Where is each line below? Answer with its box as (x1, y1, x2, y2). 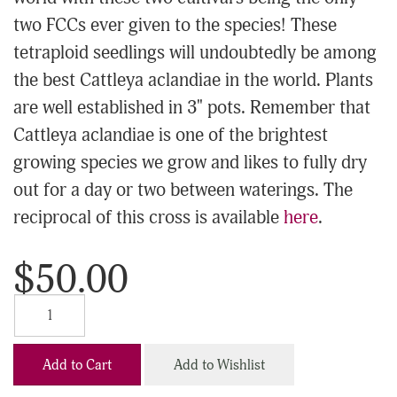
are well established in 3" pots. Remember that (13, 97, 370, 121)
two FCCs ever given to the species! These (13, 14, 337, 38)
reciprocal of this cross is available (13, 206, 284, 230)
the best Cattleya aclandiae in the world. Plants (13, 69, 373, 93)
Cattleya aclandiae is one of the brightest (13, 124, 328, 148)
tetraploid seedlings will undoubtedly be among (13, 42, 377, 66)
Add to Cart (43, 355, 112, 374)
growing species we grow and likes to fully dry (13, 152, 367, 175)
